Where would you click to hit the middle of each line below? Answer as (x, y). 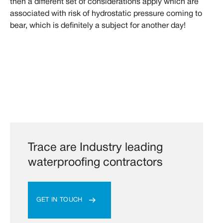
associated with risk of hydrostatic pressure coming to (106, 14)
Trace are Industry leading (95, 148)
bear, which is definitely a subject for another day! (98, 26)
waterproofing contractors (95, 163)
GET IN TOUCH (59, 200)
